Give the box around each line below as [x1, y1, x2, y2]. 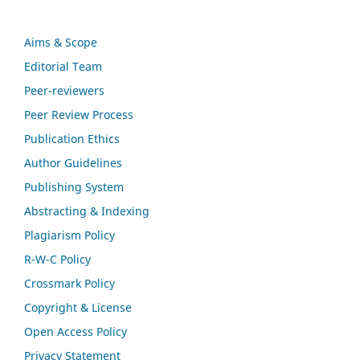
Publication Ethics [24, 131, 120, 147]
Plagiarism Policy [24, 227, 115, 243]
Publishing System [24, 178, 124, 194]
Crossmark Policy [24, 275, 115, 291]
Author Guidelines [24, 155, 122, 171]
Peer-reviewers [24, 83, 104, 99]
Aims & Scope [24, 35, 97, 51]
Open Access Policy [24, 323, 127, 339]
